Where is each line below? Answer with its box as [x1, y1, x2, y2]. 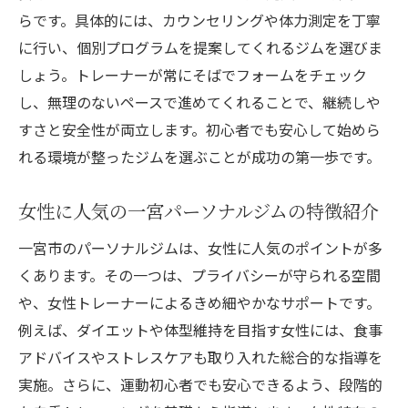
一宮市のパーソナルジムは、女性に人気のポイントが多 [18, 237, 382, 260]
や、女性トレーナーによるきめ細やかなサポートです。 [18, 291, 381, 314]
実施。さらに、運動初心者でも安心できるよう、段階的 [18, 373, 382, 396]
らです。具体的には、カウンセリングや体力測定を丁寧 [18, 9, 381, 32]
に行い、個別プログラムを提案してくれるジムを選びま [18, 36, 382, 59]
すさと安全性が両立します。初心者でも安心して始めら [18, 118, 381, 141]
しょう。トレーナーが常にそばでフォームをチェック [18, 64, 367, 87]
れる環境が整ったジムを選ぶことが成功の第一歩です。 [18, 146, 381, 168]
